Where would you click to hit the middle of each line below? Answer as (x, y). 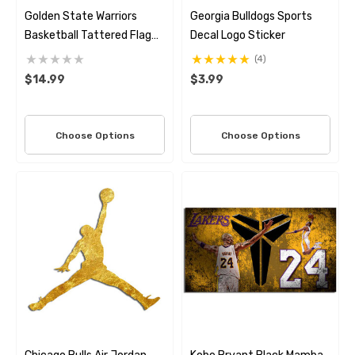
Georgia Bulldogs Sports (251, 16)
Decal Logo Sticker (238, 35)
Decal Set (50, 54)
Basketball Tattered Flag (88, 35)
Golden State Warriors (81, 16)
